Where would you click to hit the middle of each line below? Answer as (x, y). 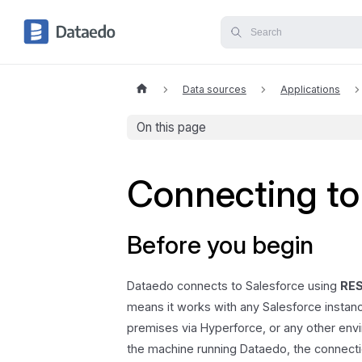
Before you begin (221, 245)
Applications (311, 90)
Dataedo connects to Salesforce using (234, 286)
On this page (172, 128)
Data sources (214, 90)
